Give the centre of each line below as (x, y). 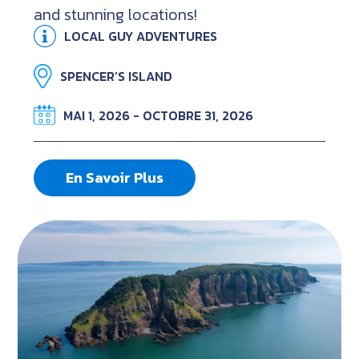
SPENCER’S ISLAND (117, 77)
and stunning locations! (116, 15)
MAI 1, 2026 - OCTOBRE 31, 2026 (159, 115)
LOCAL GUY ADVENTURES (141, 36)
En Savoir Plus (115, 178)
